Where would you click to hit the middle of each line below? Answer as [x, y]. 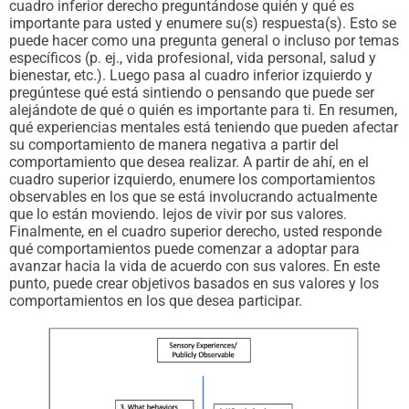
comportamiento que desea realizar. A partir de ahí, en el [189, 163]
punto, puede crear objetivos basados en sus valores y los [194, 284]
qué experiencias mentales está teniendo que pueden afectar [204, 128]
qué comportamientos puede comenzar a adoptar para [184, 249]
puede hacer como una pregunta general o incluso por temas [204, 41]
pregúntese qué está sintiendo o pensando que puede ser [192, 93]
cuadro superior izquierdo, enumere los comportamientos [192, 180]
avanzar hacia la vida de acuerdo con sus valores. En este [194, 267]
